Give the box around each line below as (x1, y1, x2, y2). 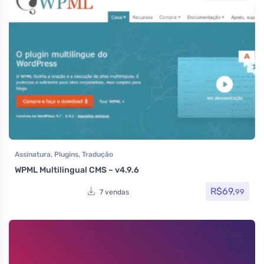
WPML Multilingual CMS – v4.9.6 (15, 165, 139, 176)
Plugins (54, 150, 78, 159)
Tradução (82, 150, 113, 159)
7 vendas (99, 187, 129, 196)
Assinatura (15, 150, 51, 159)
